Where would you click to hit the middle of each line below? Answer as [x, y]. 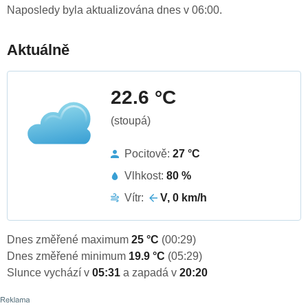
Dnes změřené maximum [69, 240]
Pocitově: [148, 154]
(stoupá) [131, 121]
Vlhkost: [145, 176]
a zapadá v [151, 273]
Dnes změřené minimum [68, 256]
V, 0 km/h [184, 198]
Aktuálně [38, 50]
